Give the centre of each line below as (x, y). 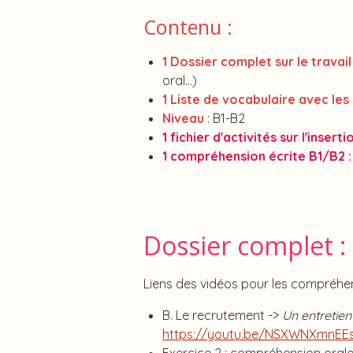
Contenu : (191, 27)
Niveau (183, 118)
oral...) (180, 80)
